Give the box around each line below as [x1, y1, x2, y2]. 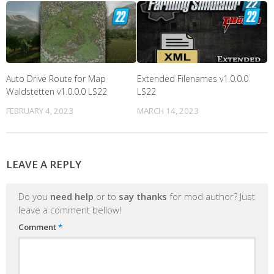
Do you [18, 190, 50, 202]
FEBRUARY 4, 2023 [6, 105, 73, 116]
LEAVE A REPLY [6, 157, 81, 171]
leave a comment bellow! [18, 203, 121, 216]
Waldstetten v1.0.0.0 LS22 [6, 85, 107, 97]
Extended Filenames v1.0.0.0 [137, 72, 248, 84]
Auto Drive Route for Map [6, 72, 106, 84]
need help [50, 190, 94, 202]
